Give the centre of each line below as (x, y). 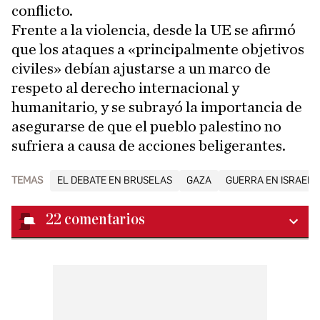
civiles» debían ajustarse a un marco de (141, 68)
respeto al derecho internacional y (125, 87)
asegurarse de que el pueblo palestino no (146, 126)
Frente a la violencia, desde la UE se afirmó (154, 30)
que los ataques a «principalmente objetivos (158, 49)
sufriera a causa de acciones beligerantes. (149, 145)
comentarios (105, 219)
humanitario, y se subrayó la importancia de (157, 107)
